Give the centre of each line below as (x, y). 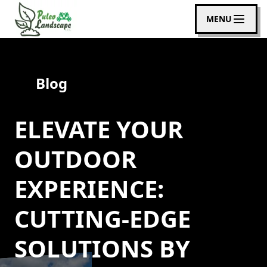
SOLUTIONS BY (102, 248)
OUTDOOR (75, 159)
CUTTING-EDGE (103, 218)
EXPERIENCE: (89, 189)
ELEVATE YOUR (99, 129)
